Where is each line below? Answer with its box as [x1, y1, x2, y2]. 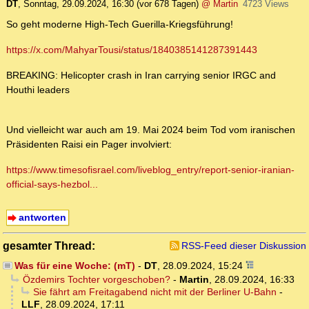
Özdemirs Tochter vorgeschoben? [22, 274, 170, 286]
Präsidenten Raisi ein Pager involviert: [6, 139, 172, 150]
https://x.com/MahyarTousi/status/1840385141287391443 [6, 44, 257, 56]
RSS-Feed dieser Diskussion [181, 240, 306, 252]
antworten [18, 212, 66, 223]
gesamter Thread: [3, 239, 95, 252]
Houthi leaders [6, 84, 70, 96]
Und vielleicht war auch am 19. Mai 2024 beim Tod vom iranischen [6, 124, 295, 136]
